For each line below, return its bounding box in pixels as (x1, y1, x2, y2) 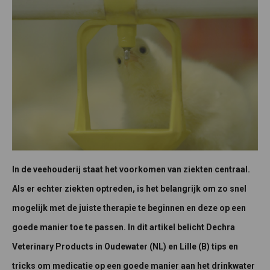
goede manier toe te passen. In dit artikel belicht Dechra (12, 222, 235, 232)
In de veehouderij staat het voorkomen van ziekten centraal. (12, 164, 250, 174)
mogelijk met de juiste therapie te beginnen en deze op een (12, 202, 246, 213)
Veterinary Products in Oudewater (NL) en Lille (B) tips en (12, 241, 238, 251)
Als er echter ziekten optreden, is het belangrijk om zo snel (12, 183, 246, 193)
